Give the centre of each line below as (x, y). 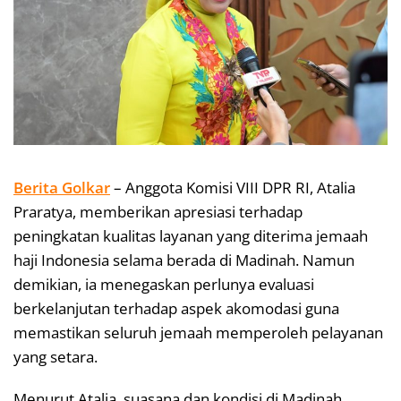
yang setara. (55, 357)
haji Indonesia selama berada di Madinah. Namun (184, 260)
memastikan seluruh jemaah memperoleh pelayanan (198, 333)
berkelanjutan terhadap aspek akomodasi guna (176, 309)
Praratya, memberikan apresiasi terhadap (158, 212)
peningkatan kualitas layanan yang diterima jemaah (191, 236)
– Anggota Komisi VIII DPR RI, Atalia (233, 188)
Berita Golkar (62, 188)
